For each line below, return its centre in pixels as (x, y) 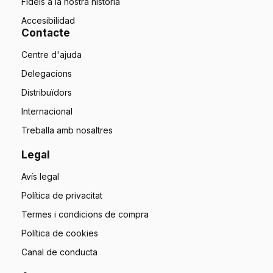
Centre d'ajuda (51, 54)
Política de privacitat (62, 195)
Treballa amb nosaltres (67, 130)
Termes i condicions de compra (85, 214)
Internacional (47, 111)
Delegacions (47, 73)
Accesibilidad (48, 20)
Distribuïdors (47, 92)
